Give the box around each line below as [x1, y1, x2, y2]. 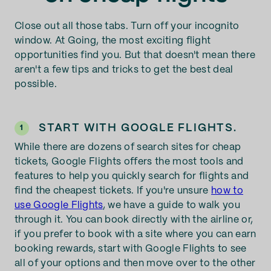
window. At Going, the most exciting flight [15, 36, 211, 45]
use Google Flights [15, 201, 103, 210]
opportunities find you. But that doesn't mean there [15, 51, 256, 60]
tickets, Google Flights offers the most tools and [15, 157, 244, 166]
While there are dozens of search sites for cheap [15, 143, 241, 152]
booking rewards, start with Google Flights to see [15, 244, 247, 253]
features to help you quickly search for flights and [15, 172, 249, 181]
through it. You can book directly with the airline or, [15, 215, 253, 224]
